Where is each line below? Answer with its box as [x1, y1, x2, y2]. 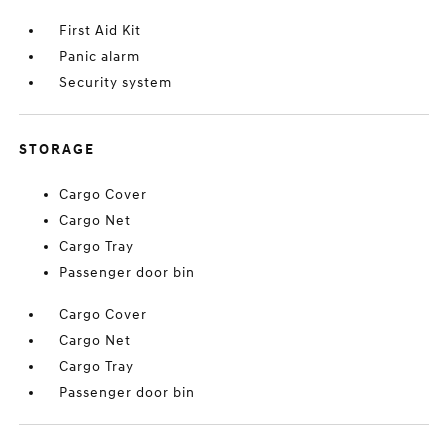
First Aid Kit [59, 22, 142, 39]
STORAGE [19, 141, 96, 158]
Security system [59, 74, 173, 91]
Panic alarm [59, 48, 141, 65]
